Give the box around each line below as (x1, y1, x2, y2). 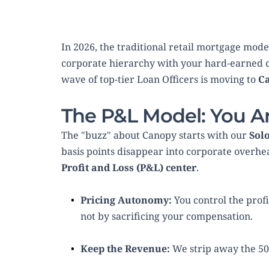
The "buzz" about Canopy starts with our (61, 128, 249, 142)
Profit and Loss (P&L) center (61, 161, 196, 175)
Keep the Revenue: (80, 242, 170, 256)
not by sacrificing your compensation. (80, 210, 253, 223)
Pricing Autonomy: (80, 193, 172, 207)
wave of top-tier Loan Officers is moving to (61, 73, 258, 86)
